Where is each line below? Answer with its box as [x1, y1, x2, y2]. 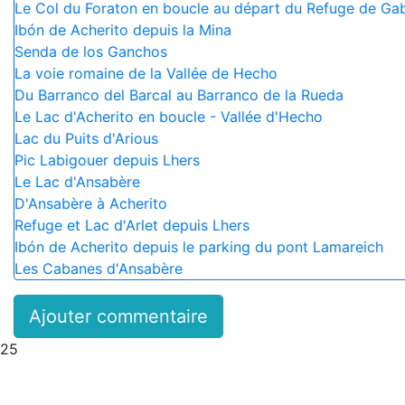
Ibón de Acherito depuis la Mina [14, 20, 231, 39]
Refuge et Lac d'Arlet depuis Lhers [14, 215, 250, 234]
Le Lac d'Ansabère [14, 172, 140, 191]
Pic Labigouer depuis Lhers [14, 150, 200, 169]
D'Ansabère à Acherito [14, 193, 167, 212]
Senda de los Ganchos [14, 42, 167, 61]
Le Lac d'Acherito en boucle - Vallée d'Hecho [14, 107, 323, 126]
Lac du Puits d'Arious [14, 128, 158, 147]
